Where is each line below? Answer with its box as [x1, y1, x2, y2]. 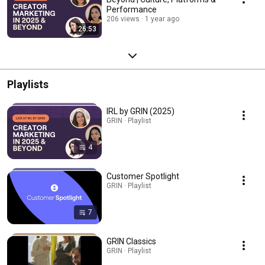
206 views [106, 14, 140, 23]
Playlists [7, 77, 49, 91]
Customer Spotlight [106, 171, 179, 181]
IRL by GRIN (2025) [106, 106, 174, 116]
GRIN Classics [106, 236, 156, 246]
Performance [106, 4, 157, 14]
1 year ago [145, 14, 179, 23]
